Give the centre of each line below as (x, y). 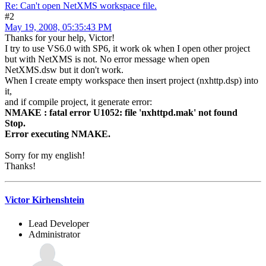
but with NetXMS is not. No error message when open (107, 59)
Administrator (54, 234)
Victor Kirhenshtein (45, 200)
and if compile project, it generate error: (78, 102)
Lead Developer (59, 223)
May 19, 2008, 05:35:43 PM (58, 27)
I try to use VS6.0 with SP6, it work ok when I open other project (127, 49)
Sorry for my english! (45, 156)
